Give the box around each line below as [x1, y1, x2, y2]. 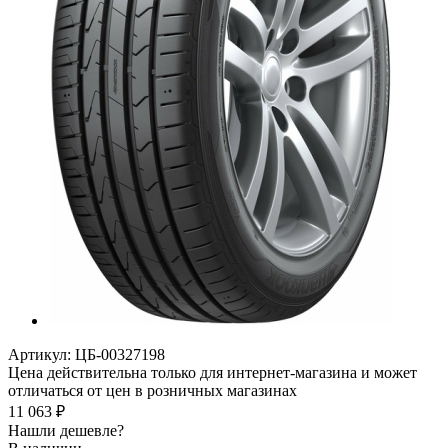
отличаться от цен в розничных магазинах [8, 381, 297, 399]
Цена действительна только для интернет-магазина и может [8, 363, 417, 381]
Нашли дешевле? [8, 421, 124, 439]
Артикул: [8, 345, 71, 363]
